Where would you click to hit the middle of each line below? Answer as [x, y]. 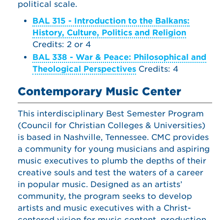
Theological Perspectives [84, 69]
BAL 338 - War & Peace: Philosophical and [119, 57]
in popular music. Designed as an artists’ [100, 184]
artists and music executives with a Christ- [104, 208]
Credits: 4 [157, 69]
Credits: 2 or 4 [62, 44]
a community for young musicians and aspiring [114, 149]
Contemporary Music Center [99, 91]
